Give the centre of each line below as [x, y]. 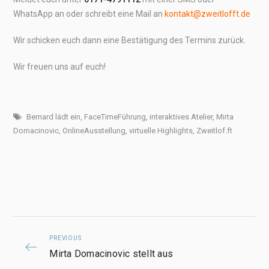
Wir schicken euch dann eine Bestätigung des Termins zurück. [130, 40]
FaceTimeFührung [115, 117]
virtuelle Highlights [161, 131]
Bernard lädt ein [54, 117]
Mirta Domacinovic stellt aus [111, 253]
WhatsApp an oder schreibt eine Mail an [89, 14]
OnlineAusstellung [94, 131]
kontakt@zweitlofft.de [208, 14]
